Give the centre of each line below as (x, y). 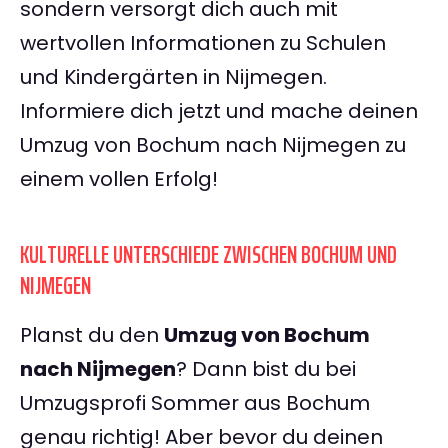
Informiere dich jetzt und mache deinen (219, 111)
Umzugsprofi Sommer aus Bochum (195, 403)
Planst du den (92, 335)
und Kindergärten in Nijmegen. (173, 77)
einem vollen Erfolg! (119, 179)
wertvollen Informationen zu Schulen (203, 43)
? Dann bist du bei (266, 369)
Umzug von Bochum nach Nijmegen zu (213, 145)
